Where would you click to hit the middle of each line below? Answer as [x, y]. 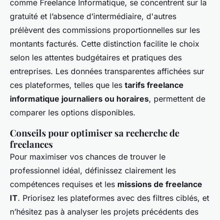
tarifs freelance [154, 85]
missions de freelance [160, 184]
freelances [31, 144]
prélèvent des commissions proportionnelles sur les [105, 30]
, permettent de [177, 99]
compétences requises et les [64, 184]
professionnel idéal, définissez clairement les [93, 171]
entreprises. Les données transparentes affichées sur [107, 71]
